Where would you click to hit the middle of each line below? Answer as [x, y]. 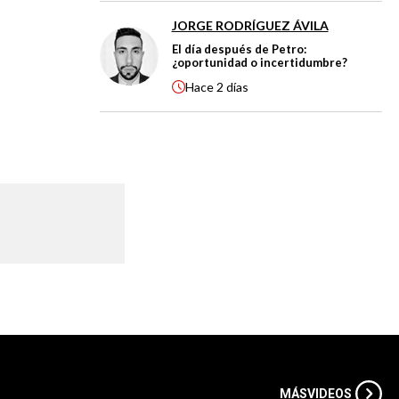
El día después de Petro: [239, 49]
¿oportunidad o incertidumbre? [259, 62]
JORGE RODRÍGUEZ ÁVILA [250, 25]
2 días [232, 87]
